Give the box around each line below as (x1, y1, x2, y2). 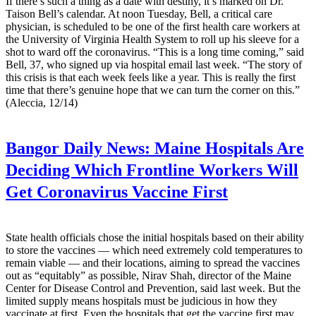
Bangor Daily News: (6, 139, 150, 158)
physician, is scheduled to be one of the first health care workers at (6, 20, 300, 32)
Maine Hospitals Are (150, 139, 304, 158)
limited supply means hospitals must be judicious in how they (6, 295, 277, 308)
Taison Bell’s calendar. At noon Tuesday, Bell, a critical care (6, 7, 272, 20)
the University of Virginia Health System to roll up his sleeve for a (6, 32, 299, 45)
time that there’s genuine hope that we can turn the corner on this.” (6, 83, 300, 96)
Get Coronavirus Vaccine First (6, 183, 228, 202)
